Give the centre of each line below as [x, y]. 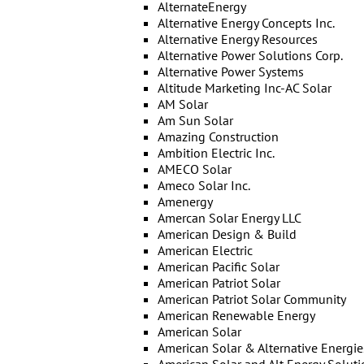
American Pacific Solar [218, 266]
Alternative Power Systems [230, 71]
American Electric [205, 250]
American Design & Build [227, 234]
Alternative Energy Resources [237, 39]
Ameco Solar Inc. [204, 185]
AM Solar [182, 104]
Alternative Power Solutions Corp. [250, 55]
